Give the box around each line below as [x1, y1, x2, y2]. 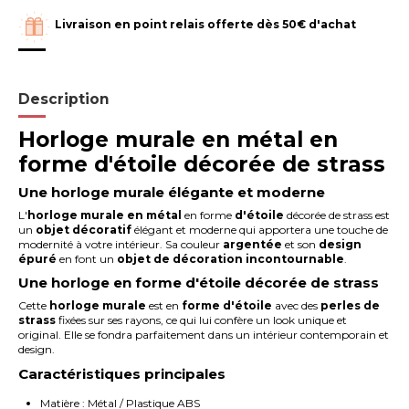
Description [18, 90, 110, 109]
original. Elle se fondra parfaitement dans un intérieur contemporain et [18, 328, 390, 342]
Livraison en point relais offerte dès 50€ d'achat [55, 17, 357, 32]
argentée [223, 236, 283, 251]
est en [146, 299, 183, 313]
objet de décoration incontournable [117, 251, 345, 266]
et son [282, 236, 320, 251]
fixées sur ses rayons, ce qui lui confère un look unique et [56, 313, 348, 328]
